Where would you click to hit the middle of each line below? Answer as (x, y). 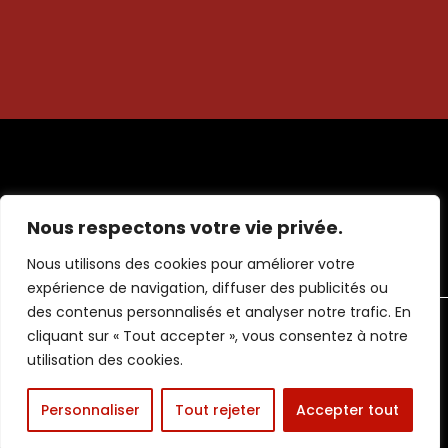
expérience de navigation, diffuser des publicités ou (207, 288)
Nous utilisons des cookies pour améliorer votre (191, 264)
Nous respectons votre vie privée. (185, 227)
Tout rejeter (217, 410)
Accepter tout (348, 410)
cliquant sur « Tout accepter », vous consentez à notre (217, 336)
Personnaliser (90, 410)
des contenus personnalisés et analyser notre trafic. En (219, 312)
